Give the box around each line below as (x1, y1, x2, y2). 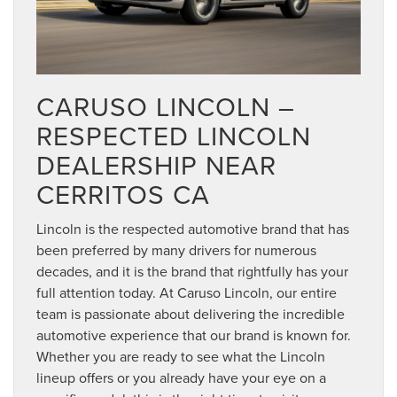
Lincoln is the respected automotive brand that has (36, 219, 349, 239)
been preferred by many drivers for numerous (36, 240, 316, 261)
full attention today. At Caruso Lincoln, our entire (36, 283, 337, 303)
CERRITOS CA (36, 175, 210, 214)
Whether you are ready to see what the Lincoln (36, 346, 325, 367)
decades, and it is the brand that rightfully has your (36, 261, 348, 282)
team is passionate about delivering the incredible (36, 304, 345, 324)
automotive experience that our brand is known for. (36, 325, 351, 346)
